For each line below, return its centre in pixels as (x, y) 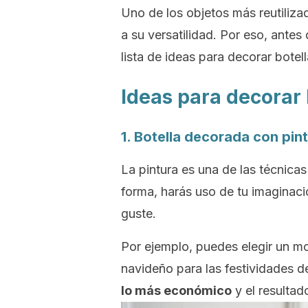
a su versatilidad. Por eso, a (199, 35)
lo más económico (176, 290)
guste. (139, 213)
